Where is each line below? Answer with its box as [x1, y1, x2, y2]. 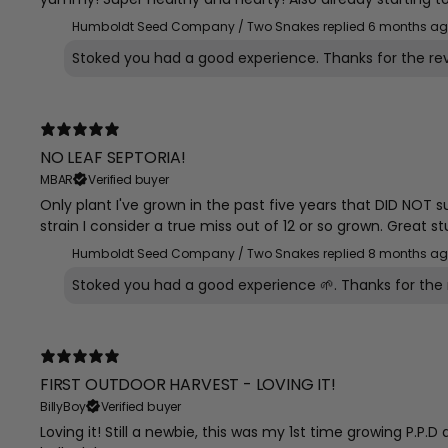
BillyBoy [39, 397, 86, 415]
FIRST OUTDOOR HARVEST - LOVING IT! [39, 372, 336, 396]
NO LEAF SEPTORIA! [39, 145, 186, 169]
